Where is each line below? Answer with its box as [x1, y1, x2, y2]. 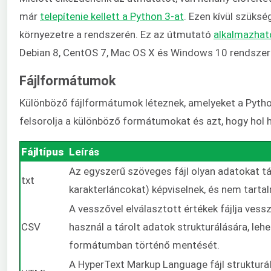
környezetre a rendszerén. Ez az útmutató [19, 28, 214, 41]
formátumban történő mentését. [69, 238, 220, 251]
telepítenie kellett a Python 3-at [40, 10, 184, 23]
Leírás [69, 145, 99, 158]
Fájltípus [21, 145, 64, 158]
